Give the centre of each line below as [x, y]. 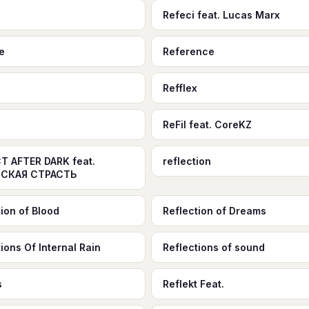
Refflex [180, 88]
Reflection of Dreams [214, 211]
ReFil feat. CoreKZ [207, 124]
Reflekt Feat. [193, 284]
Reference [188, 51]
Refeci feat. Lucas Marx [221, 15]
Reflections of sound [213, 247]
